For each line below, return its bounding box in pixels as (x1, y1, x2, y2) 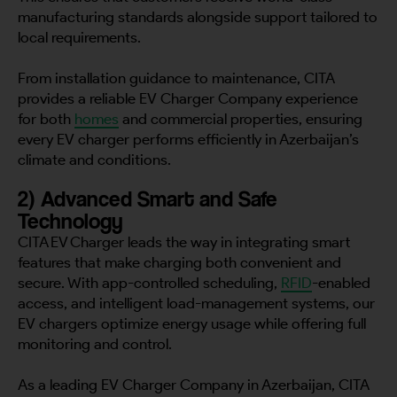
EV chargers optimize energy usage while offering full (18, 314, 366, 332)
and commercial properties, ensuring (119, 109, 362, 128)
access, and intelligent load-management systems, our (18, 293, 375, 312)
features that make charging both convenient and (18, 253, 341, 271)
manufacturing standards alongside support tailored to (18, 7, 378, 26)
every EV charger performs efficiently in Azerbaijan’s (18, 129, 359, 148)
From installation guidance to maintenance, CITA (18, 68, 335, 87)
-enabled (312, 273, 370, 292)
